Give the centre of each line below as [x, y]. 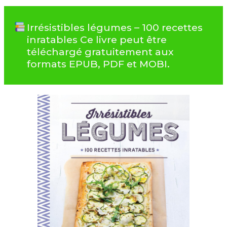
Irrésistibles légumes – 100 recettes [115, 27]
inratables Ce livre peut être [97, 39]
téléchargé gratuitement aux [100, 51]
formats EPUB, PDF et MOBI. [98, 64]
